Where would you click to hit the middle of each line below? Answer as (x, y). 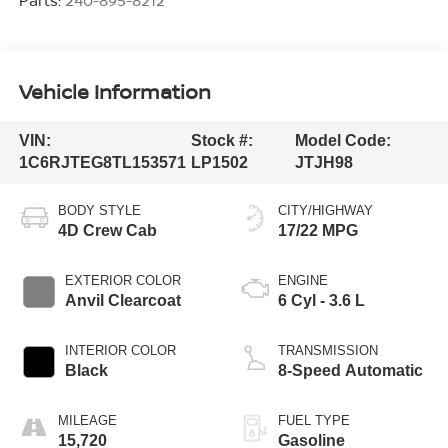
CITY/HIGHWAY (325, 211)
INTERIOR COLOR (120, 351)
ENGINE (303, 281)
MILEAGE (87, 421)
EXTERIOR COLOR (122, 281)
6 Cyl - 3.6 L (321, 301)
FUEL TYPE (314, 421)
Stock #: (221, 141)
